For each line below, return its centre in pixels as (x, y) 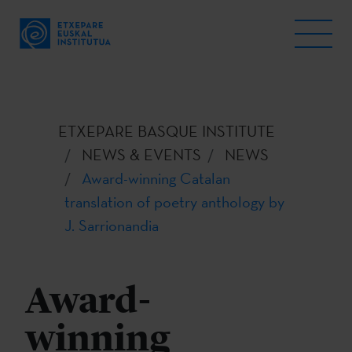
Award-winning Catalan (156, 178)
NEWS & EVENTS (141, 155)
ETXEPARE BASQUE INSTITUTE (167, 131)
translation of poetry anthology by (174, 202)
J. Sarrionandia (112, 225)
